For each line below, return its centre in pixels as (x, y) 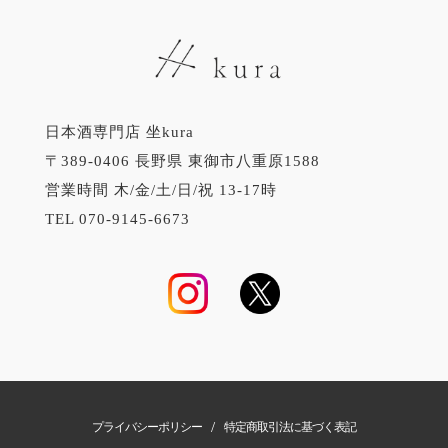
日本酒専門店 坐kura (119, 132)
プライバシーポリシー (146, 426)
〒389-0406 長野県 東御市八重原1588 (182, 161)
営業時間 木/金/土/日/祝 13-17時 (160, 190)
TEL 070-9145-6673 (117, 219)
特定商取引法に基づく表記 (290, 426)
